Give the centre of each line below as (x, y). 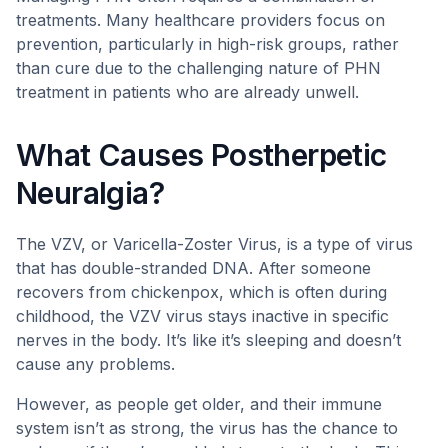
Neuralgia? (90, 193)
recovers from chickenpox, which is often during (201, 292)
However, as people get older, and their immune (199, 404)
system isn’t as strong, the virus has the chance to (207, 428)
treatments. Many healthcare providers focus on (200, 20)
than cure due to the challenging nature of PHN (198, 68)
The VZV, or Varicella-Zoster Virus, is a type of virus (214, 244)
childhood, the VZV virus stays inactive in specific (202, 316)
